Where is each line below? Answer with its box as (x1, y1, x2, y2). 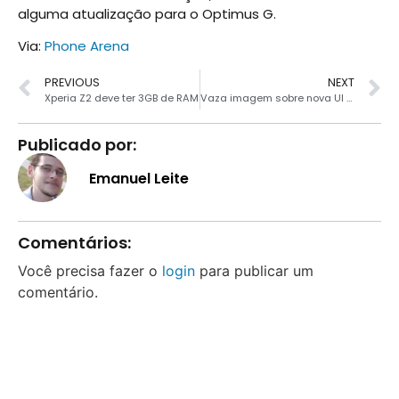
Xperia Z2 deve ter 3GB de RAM (45, 90, 199, 105)
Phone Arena (45, 37, 129, 56)
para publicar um (195, 261, 313, 280)
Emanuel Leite (89, 168, 189, 190)
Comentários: (18, 231, 131, 254)
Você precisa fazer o (18, 261, 162, 280)
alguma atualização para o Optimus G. (18, 4, 276, 23)
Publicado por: (18, 133, 136, 156)
